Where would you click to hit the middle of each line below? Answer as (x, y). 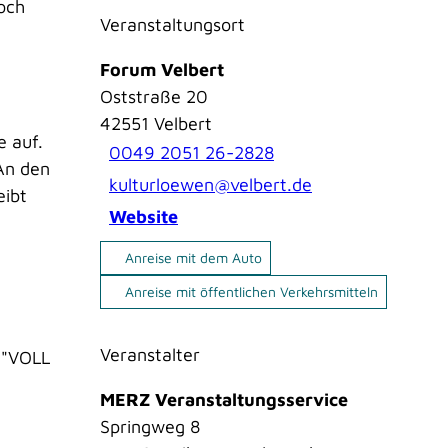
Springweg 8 (150, 426)
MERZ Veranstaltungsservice (224, 399)
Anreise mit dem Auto (193, 257)
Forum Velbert (162, 69)
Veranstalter (150, 354)
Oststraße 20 (154, 96)
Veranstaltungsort (172, 24)
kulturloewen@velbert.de (210, 185)
